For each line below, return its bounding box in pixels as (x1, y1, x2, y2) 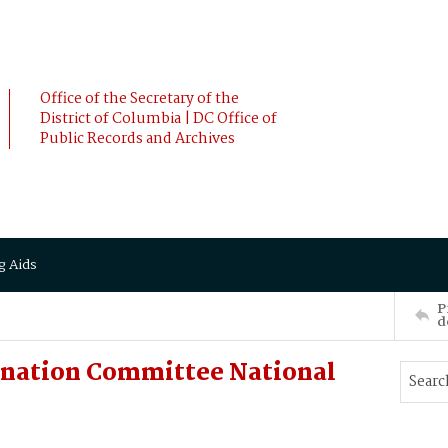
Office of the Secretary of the (40, 87, 239, 111)
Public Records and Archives (40, 127, 235, 151)
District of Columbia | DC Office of (40, 107, 277, 131)
